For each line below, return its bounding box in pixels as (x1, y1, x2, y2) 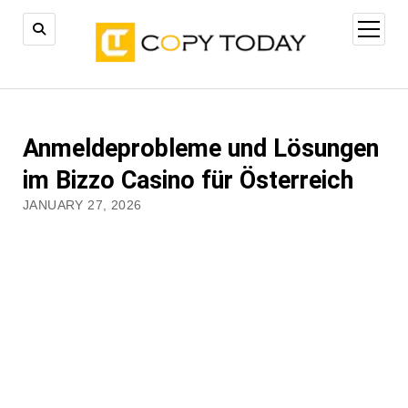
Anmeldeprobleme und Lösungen (22, 133, 379, 163)
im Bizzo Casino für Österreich (22, 165, 353, 195)
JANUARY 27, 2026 (22, 198, 142, 212)
